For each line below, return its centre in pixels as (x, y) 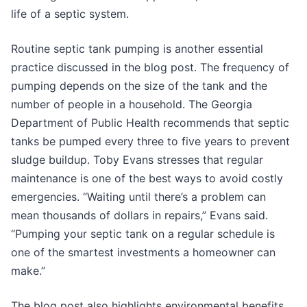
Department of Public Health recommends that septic (150, 122)
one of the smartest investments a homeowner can (143, 252)
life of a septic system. (70, 13)
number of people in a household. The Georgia (132, 104)
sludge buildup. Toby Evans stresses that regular (137, 159)
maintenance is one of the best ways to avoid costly (147, 178)
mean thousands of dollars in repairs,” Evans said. (139, 215)
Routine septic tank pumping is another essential (137, 48)
